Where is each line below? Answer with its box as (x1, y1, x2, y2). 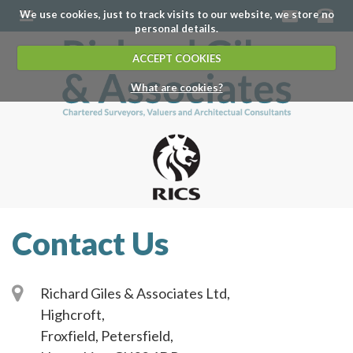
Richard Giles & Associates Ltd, (40, 284, 230, 303)
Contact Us (12, 225, 169, 263)
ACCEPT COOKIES (132, 51, 221, 65)
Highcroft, (40, 306, 105, 324)
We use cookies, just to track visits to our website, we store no (19, 8, 334, 21)
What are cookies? (130, 81, 223, 95)
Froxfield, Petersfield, (40, 327, 173, 345)
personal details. (135, 22, 218, 35)
